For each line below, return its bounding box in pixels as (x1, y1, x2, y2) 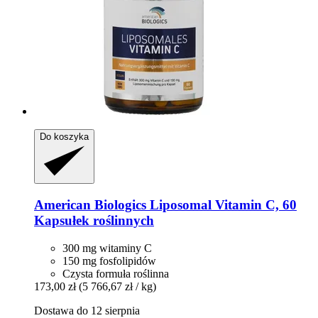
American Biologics (34, 197, 146, 213)
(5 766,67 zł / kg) (79, 280, 156, 292)
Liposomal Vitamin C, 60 (146, 197, 297, 213)
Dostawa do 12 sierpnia (34, 304, 140, 317)
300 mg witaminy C (62, 241, 152, 254)
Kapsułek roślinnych (34, 213, 154, 229)
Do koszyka (40, 131, 89, 142)
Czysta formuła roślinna (62, 267, 169, 280)
